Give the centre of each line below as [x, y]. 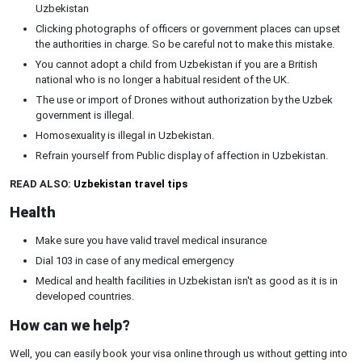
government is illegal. [85, 115]
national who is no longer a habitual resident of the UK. [162, 80]
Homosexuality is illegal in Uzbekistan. [125, 135]
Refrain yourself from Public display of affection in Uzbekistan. [182, 156]
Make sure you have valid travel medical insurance [151, 240]
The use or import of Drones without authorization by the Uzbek [184, 100]
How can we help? [70, 325]
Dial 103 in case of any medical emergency [135, 261]
